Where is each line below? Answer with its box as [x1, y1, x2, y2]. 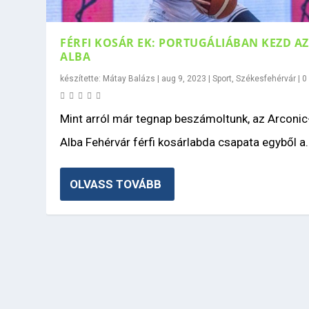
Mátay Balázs [103, 73, 156, 83]
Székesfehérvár [236, 73, 297, 83]
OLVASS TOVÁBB [70, 177, 162, 191]
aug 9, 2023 [161, 73, 207, 83]
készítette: [60, 73, 103, 83]
